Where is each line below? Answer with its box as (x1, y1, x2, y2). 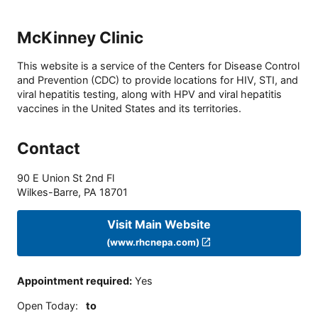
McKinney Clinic (17, 27, 143, 47)
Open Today (17, 299, 75, 312)
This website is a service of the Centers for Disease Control (17, 60, 300, 72)
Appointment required (17, 275, 129, 287)
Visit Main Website (107, 216, 211, 231)
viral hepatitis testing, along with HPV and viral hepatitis (17, 88, 282, 101)
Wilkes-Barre (17, 186, 78, 199)
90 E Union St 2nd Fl (17, 172, 114, 185)
